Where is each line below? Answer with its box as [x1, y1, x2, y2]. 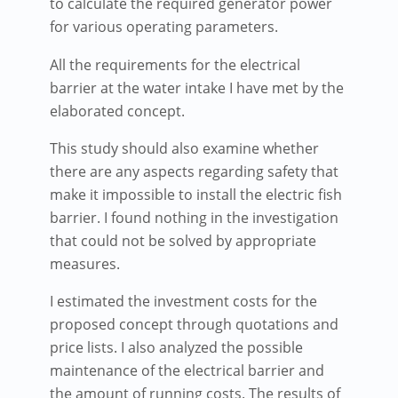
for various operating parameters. [50, 17, 278, 37]
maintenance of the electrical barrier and [50, 361, 324, 381]
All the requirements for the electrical [50, 54, 300, 75]
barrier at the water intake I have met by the [50, 77, 344, 98]
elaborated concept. [50, 100, 185, 121]
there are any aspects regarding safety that [50, 161, 338, 181]
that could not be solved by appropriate [50, 230, 316, 251]
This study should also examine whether [50, 138, 319, 158]
